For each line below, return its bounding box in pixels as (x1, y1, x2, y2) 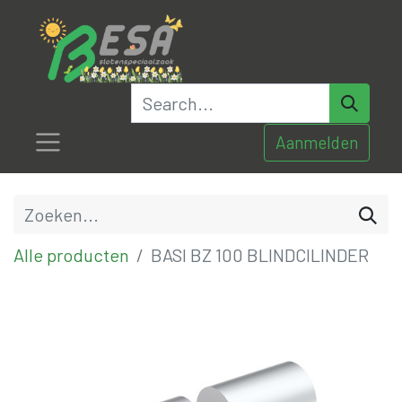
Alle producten (13, 244, 129, 267)
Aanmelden (275, 131, 358, 153)
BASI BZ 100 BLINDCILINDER (151, 244, 369, 267)
